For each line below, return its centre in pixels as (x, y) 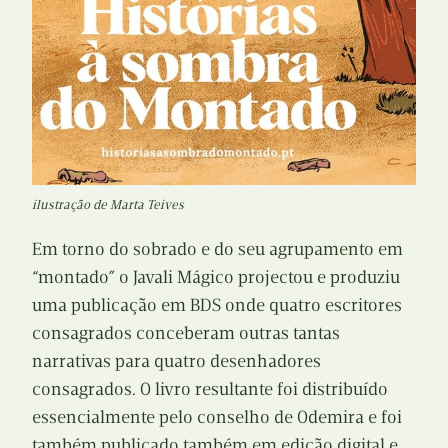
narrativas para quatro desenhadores (176, 360)
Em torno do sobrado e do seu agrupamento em (217, 248)
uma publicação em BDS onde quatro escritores (217, 304)
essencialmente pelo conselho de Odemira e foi (217, 416)
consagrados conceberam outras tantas (186, 332)
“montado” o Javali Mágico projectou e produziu (216, 276)
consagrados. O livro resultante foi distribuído (210, 388)
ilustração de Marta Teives (108, 204)
